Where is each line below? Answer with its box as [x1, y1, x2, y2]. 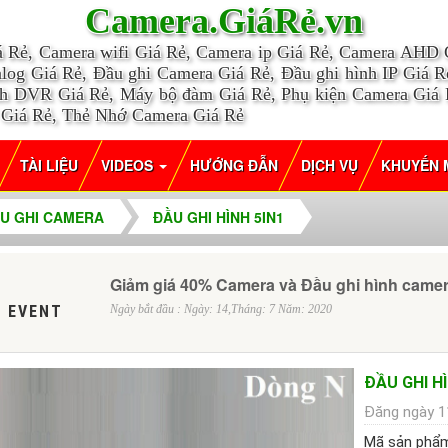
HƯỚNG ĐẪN [189, 155, 278, 175]
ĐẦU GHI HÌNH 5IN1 [152, 206, 284, 227]
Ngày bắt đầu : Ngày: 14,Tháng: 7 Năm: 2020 [109, 302, 332, 317]
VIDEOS [100, 155, 157, 175]
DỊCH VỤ [300, 155, 358, 175]
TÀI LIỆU [19, 155, 78, 175]
